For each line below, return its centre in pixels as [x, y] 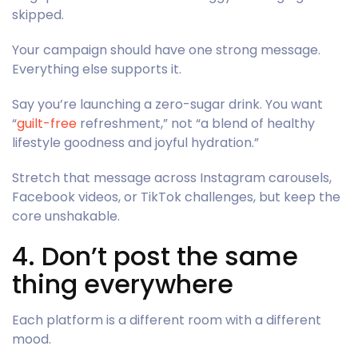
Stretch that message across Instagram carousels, [172, 177]
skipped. [38, 14]
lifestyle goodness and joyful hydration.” [135, 142]
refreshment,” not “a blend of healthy [196, 123]
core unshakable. [66, 216]
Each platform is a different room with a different [167, 320]
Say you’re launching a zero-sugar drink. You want [167, 104]
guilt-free [47, 123]
